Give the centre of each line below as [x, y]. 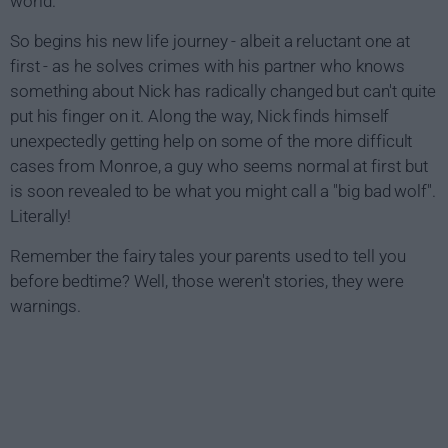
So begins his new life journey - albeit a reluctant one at [210, 41]
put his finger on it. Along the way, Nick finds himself [200, 116]
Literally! [41, 216]
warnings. [46, 306]
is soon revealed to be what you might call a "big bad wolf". [223, 191]
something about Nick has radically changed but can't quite [223, 91]
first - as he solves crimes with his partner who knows [207, 66]
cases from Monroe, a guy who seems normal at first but [219, 166]
